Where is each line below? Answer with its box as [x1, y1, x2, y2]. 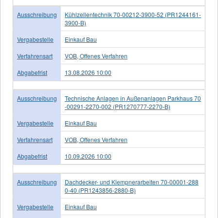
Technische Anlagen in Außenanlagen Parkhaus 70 [65, 94, 201, 102]
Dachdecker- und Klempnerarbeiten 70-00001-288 [65, 178, 199, 186]
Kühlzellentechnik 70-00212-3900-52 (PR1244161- [65, 10, 201, 18]
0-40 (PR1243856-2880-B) [65, 186, 136, 194]
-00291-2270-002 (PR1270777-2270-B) [65, 102, 170, 110]
